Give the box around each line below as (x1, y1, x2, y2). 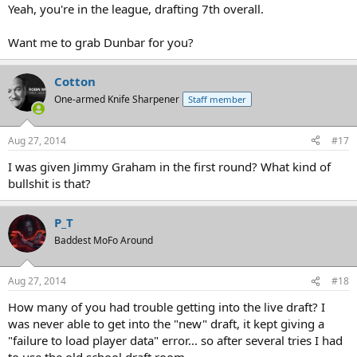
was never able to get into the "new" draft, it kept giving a (8, 316, 324, 331)
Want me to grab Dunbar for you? (8, 34, 194, 50)
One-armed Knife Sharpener (54, 92, 179, 106)
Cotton (54, 73, 96, 89)
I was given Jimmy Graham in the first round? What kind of (8, 158, 331, 175)
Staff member (188, 93, 246, 105)
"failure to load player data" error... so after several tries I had (8, 332, 343, 348)
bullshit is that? (8, 175, 91, 191)
